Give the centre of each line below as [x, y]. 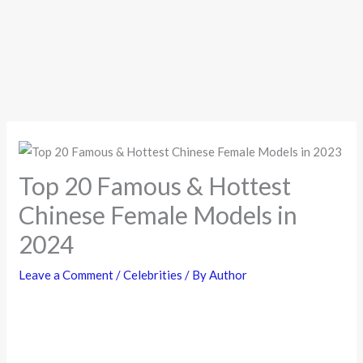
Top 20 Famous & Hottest [155, 186]
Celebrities [153, 275]
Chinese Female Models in [158, 215]
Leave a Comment [66, 275]
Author [228, 275]
